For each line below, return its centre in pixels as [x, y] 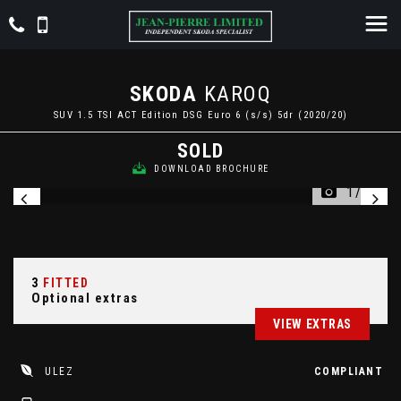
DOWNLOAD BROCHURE [212, 169]
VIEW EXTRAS [312, 324]
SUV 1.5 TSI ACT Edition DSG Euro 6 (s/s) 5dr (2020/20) [200, 115]
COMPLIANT [348, 371]
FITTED [64, 283]
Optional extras [85, 298]
